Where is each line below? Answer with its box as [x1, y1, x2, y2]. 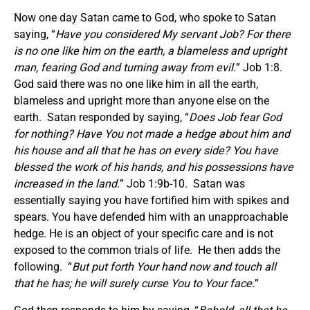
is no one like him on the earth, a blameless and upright [14, 44, 286, 57]
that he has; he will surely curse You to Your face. [14, 276, 255, 290]
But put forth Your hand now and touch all [72, 259, 276, 273]
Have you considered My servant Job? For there [55, 27, 291, 41]
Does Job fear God [189, 110, 282, 124]
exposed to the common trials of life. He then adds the [14, 243, 280, 257]
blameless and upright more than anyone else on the [14, 93, 269, 107]
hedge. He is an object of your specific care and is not [14, 226, 273, 240]
